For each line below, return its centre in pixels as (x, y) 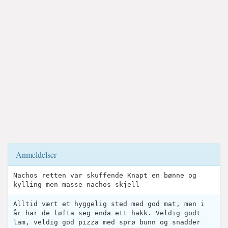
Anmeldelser (36, 155)
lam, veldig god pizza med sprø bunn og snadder (107, 222)
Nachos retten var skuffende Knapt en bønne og (105, 176)
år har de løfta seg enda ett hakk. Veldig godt (107, 213)
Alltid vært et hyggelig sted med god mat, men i (109, 204)
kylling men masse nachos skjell (76, 185)
